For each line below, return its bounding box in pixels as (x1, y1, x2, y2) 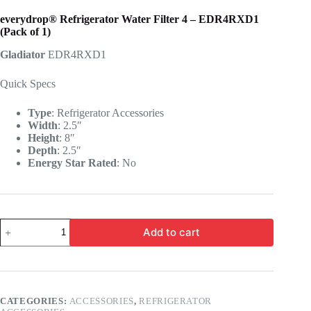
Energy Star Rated (28, 156, 117, 169)
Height (28, 131, 59, 144)
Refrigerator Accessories (57, 106, 164, 119)
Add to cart (143, 226, 201, 239)
